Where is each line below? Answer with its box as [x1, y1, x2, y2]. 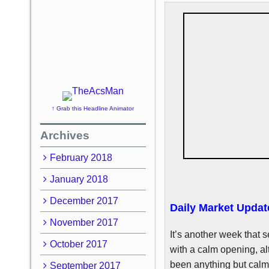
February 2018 [49, 152, 112, 163]
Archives [40, 128, 89, 142]
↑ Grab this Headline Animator [52, 105, 134, 112]
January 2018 [49, 174, 108, 184]
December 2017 [49, 195, 118, 206]
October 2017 [49, 238, 107, 249]
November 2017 [49, 217, 118, 228]
